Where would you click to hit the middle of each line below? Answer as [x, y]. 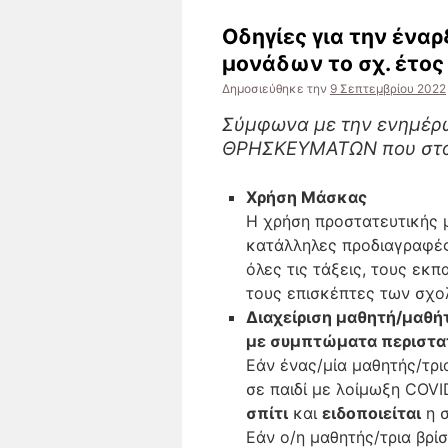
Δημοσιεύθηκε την [274, 88]
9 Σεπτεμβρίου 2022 [388, 88]
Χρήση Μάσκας [306, 197]
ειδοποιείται [371, 413]
